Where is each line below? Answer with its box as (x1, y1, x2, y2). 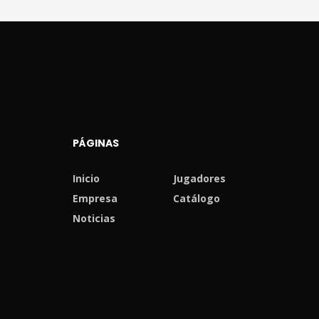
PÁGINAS (73, 136, 119, 151)
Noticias (73, 211, 115, 226)
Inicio (73, 172, 100, 186)
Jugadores (173, 172, 226, 186)
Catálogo (173, 192, 221, 206)
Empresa (73, 192, 117, 206)
